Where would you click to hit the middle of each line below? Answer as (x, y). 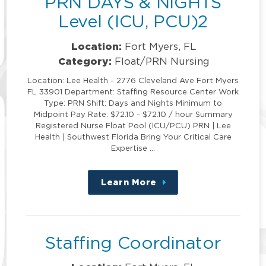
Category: (85, 61)
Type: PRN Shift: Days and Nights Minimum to (133, 102)
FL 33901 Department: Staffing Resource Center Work (133, 91)
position (183, 207)
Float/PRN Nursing (162, 61)
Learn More (129, 182)
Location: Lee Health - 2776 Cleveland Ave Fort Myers (133, 80)
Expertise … (133, 148)
